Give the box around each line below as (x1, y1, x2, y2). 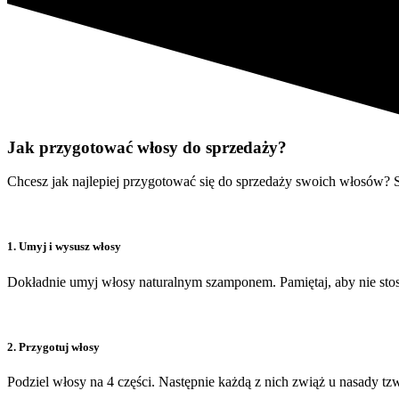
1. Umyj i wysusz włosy (7, 240, 121, 254)
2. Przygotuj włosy (7, 339, 100, 354)
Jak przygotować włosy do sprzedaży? (7, 137, 287, 157)
